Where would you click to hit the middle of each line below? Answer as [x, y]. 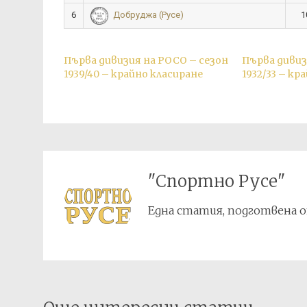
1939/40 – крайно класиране [133, 74]
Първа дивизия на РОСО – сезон [146, 60]
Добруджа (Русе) [148, 15]
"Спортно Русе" [216, 181]
